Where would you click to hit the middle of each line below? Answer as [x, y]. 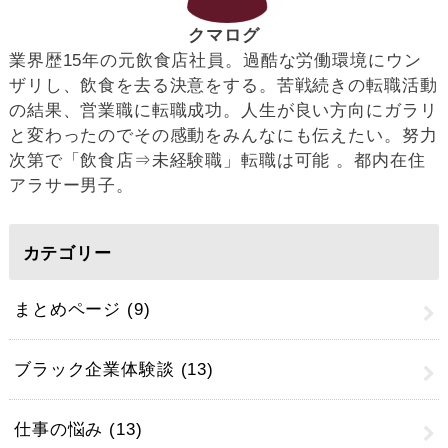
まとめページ [70, 310]
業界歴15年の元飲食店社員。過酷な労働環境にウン [215, 61]
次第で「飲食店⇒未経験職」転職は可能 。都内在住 [217, 161]
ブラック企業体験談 [97, 370]
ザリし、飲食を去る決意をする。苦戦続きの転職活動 [223, 86]
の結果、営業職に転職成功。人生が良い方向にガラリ [223, 111]
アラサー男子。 [71, 186]
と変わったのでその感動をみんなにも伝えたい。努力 [223, 136]
